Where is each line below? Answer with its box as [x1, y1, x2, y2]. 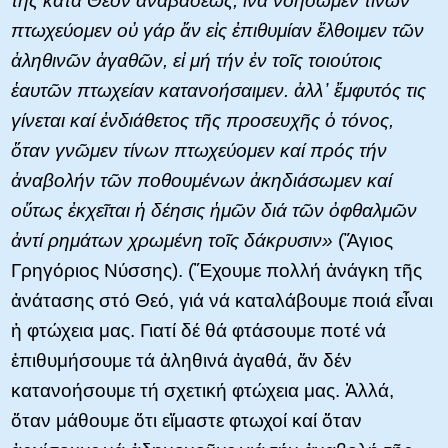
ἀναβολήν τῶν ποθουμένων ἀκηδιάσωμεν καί [11, 170, 392, 192]
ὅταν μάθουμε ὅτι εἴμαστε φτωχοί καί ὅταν [11, 410, 362, 432]
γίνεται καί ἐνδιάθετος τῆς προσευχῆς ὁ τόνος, [11, 110, 394, 132]
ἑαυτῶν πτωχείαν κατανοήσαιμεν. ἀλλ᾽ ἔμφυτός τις [11, 80, 426, 102]
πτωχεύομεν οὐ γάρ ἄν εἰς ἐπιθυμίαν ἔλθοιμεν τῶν [11, 20, 424, 42]
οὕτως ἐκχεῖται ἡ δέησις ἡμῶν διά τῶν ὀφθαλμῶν [11, 200, 417, 222]
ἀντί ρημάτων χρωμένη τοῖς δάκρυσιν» [11, 230, 333, 252]
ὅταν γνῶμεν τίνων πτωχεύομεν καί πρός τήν [11, 140, 387, 162]
